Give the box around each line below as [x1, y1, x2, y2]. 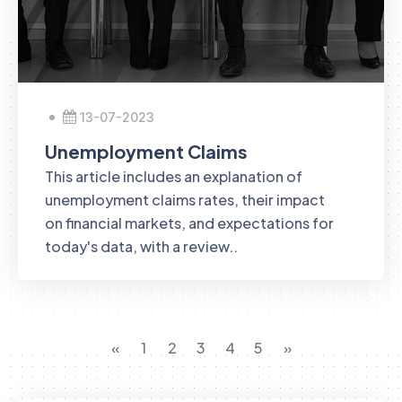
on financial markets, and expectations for [45, 214, 334, 232]
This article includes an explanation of [45, 167, 302, 186]
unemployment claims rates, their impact [45, 190, 325, 209]
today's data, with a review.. [45, 237, 238, 256]
